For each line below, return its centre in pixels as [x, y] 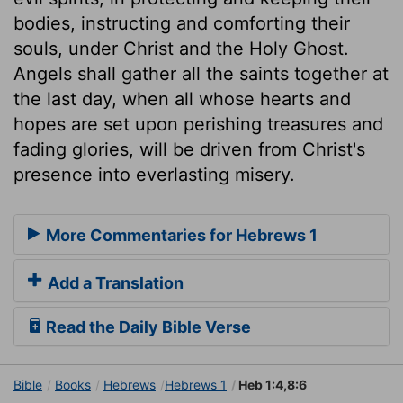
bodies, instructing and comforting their [182, 23]
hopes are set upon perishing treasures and [198, 124]
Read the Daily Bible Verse [147, 327]
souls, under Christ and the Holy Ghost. [181, 48]
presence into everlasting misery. [154, 174]
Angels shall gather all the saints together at [201, 73]
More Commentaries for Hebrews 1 [180, 236]
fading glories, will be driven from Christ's [189, 149]
